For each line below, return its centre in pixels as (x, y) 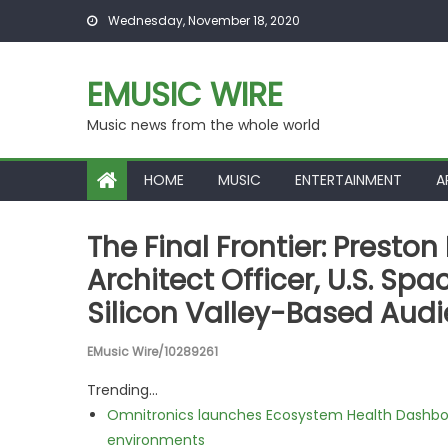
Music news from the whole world (203, 125)
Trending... (122, 390)
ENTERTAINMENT (348, 180)
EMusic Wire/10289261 (152, 351)
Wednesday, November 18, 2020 (202, 20)
